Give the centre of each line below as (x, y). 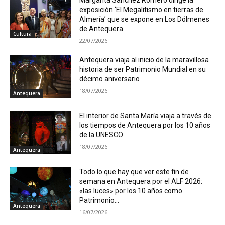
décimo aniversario (110, 79)
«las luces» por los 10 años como (131, 191)
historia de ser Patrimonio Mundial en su (143, 69)
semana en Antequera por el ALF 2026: (141, 182)
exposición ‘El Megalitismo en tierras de (142, 9)
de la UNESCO (101, 135)
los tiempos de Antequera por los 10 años (145, 125)
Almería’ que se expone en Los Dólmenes (145, 19)
